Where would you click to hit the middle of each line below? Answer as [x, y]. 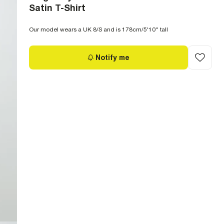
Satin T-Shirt [57, 8]
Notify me [112, 57]
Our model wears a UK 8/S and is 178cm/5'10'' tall [98, 29]
